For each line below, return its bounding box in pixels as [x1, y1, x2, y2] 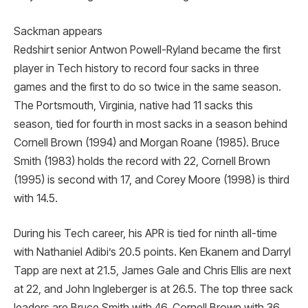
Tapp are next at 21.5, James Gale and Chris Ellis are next [14, 264, 291, 278]
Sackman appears [14, 24, 102, 38]
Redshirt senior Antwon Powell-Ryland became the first [14, 43, 280, 56]
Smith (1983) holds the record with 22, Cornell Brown [14, 154, 270, 168]
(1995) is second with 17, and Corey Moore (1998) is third [14, 173, 289, 186]
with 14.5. [14, 191, 58, 205]
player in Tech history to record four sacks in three [14, 61, 259, 75]
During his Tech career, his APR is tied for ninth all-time [14, 227, 277, 241]
